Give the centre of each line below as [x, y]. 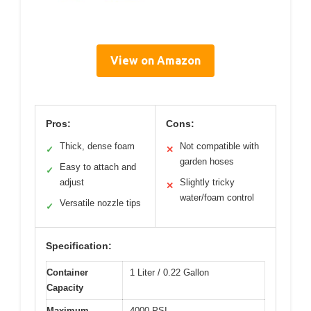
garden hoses [207, 161]
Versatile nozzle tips [100, 203]
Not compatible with [219, 146]
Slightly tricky [207, 182]
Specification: [79, 245]
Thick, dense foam [97, 146]
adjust [72, 182]
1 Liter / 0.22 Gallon [169, 272]
